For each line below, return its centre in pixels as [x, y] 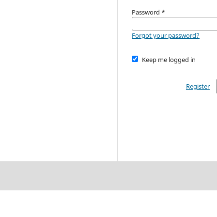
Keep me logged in [169, 59]
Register [198, 86]
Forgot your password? [166, 35]
